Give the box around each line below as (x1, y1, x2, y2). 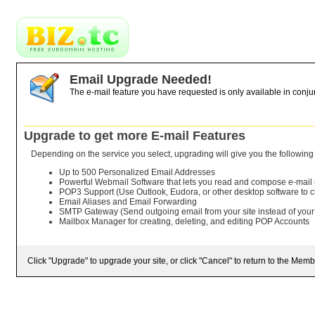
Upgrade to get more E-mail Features (24, 129, 245, 143)
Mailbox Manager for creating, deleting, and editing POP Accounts (59, 217, 309, 226)
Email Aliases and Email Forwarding (59, 197, 197, 207)
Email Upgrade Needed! (70, 72, 212, 86)
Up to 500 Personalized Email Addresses (59, 167, 215, 177)
